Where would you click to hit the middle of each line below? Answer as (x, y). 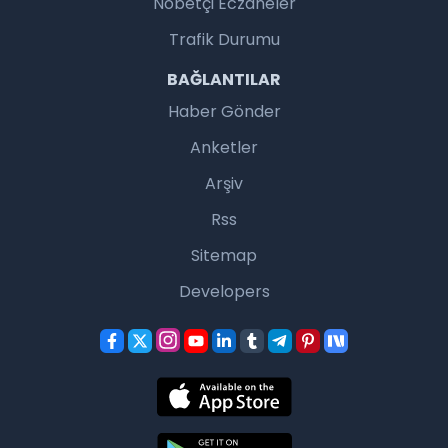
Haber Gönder (224, 112)
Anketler (224, 148)
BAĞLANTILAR (224, 80)
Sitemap (224, 256)
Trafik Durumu (224, 40)
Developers (224, 292)
